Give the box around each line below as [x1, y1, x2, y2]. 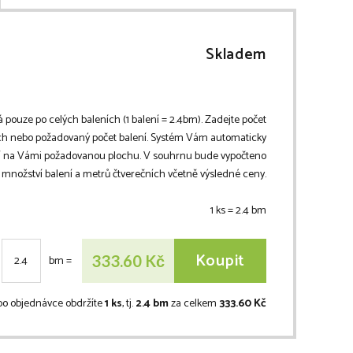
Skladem [206, 43, 266, 68]
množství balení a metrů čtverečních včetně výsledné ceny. [2, 165, 266, 184]
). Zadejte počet [198, 111, 266, 130]
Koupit [195, 247, 245, 274]
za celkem [169, 295, 219, 314]
